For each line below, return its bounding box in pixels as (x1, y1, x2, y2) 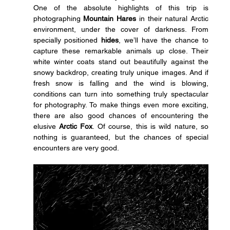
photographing (33, 14, 84, 23)
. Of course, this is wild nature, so (92, 122, 209, 130)
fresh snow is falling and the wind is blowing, (33, 79, 209, 87)
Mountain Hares (83, 14, 137, 23)
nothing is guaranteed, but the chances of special (33, 132, 209, 141)
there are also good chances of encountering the (33, 111, 209, 120)
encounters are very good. (33, 143, 119, 152)
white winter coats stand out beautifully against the (33, 57, 209, 66)
